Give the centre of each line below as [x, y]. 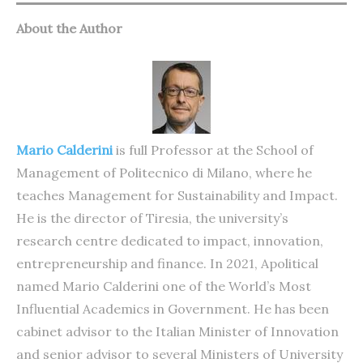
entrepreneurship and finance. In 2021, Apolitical [167, 263]
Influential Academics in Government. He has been [173, 308]
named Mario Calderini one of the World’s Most [164, 286]
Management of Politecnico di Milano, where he [164, 172]
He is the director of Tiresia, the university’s [152, 218]
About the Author [69, 28]
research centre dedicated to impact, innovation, [170, 240]
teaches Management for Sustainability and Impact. [177, 195]
